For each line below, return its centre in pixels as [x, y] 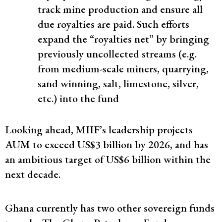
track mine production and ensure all [120, 9]
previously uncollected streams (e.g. [117, 54]
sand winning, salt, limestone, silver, [118, 83]
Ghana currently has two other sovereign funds [110, 208]
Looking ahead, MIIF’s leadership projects [99, 129]
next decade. [33, 174]
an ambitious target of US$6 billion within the [108, 159]
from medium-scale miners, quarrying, [123, 68]
